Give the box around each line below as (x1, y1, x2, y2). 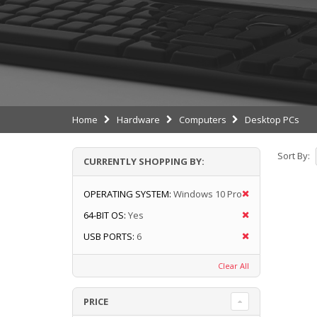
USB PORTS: (83, 229, 134, 243)
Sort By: (277, 149, 310, 163)
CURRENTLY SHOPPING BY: (83, 154, 204, 168)
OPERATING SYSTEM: (83, 187, 171, 200)
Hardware (116, 113, 160, 126)
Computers (178, 113, 226, 126)
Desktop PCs (245, 113, 300, 126)
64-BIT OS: (83, 208, 126, 221)
